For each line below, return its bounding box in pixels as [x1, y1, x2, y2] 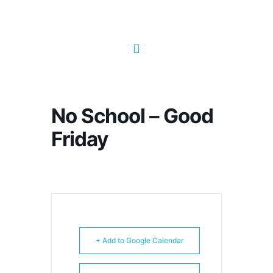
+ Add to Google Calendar [96, 235, 183, 245]
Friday [51, 126, 108, 151]
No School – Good [51, 103, 213, 128]
